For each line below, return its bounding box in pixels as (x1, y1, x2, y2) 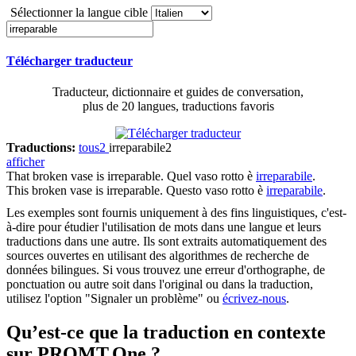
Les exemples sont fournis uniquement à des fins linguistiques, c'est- (6, 206, 346, 220)
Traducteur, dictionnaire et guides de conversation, (52, 85, 304, 99)
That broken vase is (6, 169, 107, 184)
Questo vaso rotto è (166, 184, 266, 198)
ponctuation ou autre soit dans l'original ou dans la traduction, (6, 277, 313, 292)
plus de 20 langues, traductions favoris (82, 99, 274, 114)
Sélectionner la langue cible (10, 5, 148, 19)
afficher (6, 155, 44, 169)
